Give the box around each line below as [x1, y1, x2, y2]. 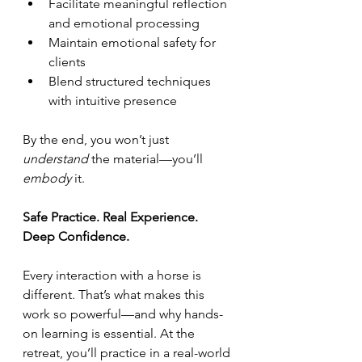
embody [23, 170, 71, 187]
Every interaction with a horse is [23, 267, 204, 284]
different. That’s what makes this [23, 287, 208, 303]
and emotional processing [48, 15, 200, 32]
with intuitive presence [48, 93, 177, 109]
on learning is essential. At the [23, 326, 198, 342]
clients [48, 54, 86, 70]
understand [23, 151, 88, 167]
